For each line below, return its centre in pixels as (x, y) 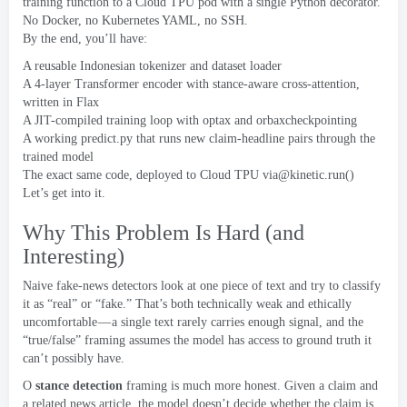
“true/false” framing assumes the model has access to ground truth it (197, 340)
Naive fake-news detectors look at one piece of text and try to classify (202, 286)
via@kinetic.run (304, 175)
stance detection (79, 386)
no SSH (224, 20)
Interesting (70, 256)
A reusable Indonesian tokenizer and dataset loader (152, 66)
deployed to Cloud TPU (199, 175)
